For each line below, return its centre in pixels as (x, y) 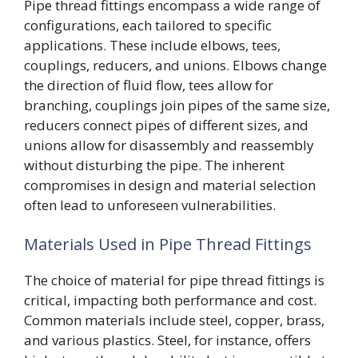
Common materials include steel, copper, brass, (174, 320)
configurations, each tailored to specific (148, 25)
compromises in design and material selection (170, 185)
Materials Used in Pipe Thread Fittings (168, 244)
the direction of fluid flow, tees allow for (149, 85)
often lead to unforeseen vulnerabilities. (150, 205)
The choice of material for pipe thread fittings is (174, 280)
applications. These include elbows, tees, (152, 45)
